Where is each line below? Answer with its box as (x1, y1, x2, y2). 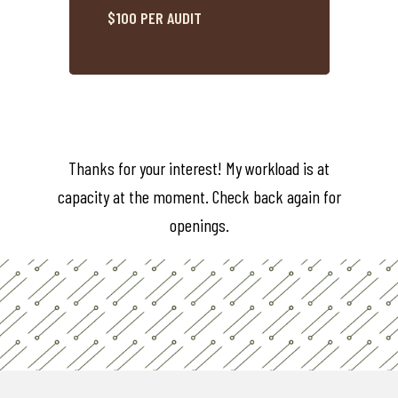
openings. (169, 214, 229, 236)
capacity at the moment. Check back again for (57, 186, 341, 208)
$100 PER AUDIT (107, 8, 203, 28)
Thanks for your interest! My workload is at (68, 157, 330, 179)
